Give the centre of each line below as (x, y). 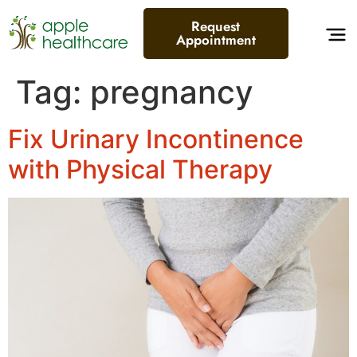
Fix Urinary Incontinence (156, 139)
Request (216, 26)
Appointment (216, 40)
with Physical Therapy (140, 169)
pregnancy (172, 92)
